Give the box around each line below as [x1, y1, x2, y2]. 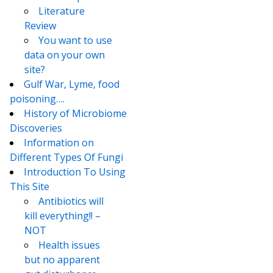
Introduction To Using [24, 165, 126, 179]
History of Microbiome [24, 107, 127, 121]
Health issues [38, 238, 100, 252]
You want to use [38, 34, 112, 48]
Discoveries [10, 121, 62, 135]
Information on [24, 136, 94, 150]
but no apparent [24, 253, 100, 267]
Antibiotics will [38, 194, 104, 208]
